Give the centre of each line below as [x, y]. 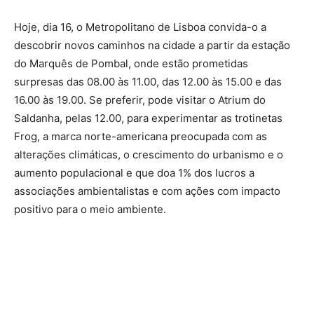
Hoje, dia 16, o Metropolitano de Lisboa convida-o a [140, 27]
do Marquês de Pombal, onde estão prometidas [131, 64]
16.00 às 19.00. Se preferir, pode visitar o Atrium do [140, 100]
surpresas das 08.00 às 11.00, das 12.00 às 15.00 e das [148, 82]
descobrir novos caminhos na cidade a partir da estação [152, 46]
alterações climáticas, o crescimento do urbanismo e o [149, 155]
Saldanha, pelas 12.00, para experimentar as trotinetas [148, 118]
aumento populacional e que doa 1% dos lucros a [134, 173]
